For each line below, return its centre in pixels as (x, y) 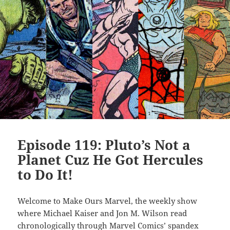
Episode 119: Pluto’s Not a (104, 145)
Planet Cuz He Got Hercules (111, 160)
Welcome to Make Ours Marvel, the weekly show (108, 201)
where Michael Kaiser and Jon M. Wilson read (102, 213)
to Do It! (45, 175)
